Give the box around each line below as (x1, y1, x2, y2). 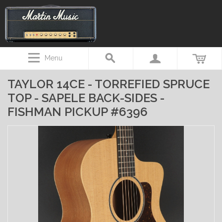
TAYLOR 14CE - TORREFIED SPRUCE (7, 77, 210, 91)
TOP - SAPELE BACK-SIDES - (7, 91, 165, 105)
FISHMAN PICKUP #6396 (7, 105, 148, 119)
